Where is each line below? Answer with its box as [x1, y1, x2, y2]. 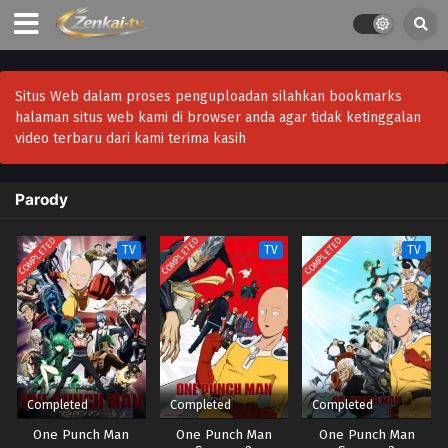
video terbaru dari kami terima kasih [15, 130, 246, 147]
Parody [15, 190, 68, 209]
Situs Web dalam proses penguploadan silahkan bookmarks [15, 88, 402, 105]
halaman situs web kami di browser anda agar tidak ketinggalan [15, 109, 421, 126]
